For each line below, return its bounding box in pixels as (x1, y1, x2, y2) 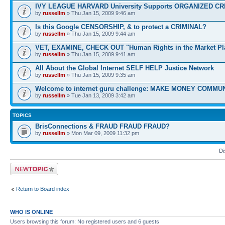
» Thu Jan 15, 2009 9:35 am (65, 72, 135, 78)
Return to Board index (16, 185, 69, 192)
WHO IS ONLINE (10, 209, 53, 215)
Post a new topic (10, 163, 50, 169)
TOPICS (13, 113, 32, 118)
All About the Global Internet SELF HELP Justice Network (35, 64, 214, 72)
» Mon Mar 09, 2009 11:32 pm (65, 130, 139, 136)
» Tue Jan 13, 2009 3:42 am (65, 92, 135, 98)
